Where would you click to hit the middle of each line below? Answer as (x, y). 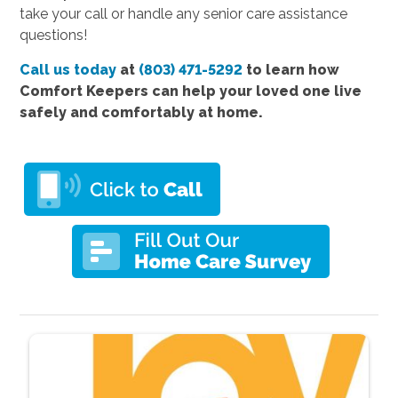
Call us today (68, 69)
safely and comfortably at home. (142, 112)
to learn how (291, 69)
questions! (54, 35)
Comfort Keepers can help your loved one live (191, 91)
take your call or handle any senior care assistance (184, 13)
